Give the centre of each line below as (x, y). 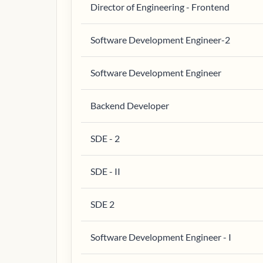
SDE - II (105, 171)
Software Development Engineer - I (161, 237)
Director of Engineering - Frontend (160, 7)
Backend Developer (130, 105)
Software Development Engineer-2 (160, 40)
